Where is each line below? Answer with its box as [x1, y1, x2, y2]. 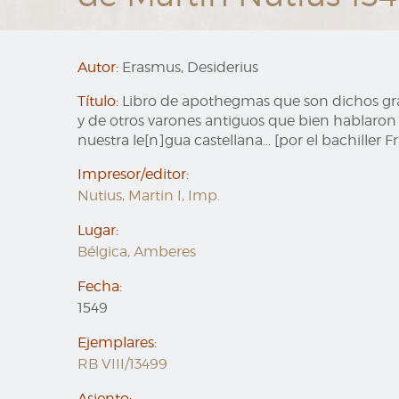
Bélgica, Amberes [77, 243, 196, 260]
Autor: [77, 59, 118, 76]
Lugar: [77, 222, 118, 239]
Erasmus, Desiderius [118, 59, 258, 76]
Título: [77, 93, 118, 110]
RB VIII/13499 [77, 355, 167, 372]
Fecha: [77, 278, 122, 295]
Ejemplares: [77, 334, 157, 351]
